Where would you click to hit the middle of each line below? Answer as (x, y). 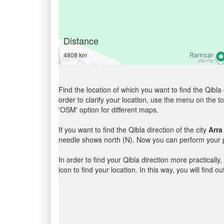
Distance (81, 40)
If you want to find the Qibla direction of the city (133, 129)
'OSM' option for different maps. (108, 109)
